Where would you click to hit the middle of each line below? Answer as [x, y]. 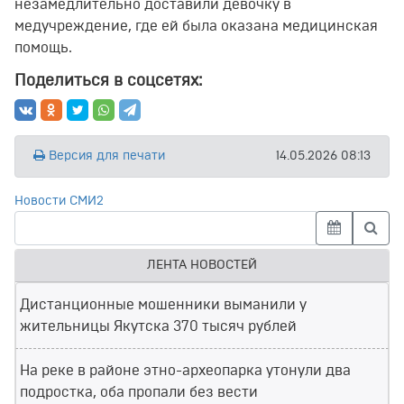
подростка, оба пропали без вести [139, 393]
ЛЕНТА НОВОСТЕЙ [202, 266]
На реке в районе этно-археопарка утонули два [185, 371]
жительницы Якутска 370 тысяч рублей [158, 327]
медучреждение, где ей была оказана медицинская [196, 27]
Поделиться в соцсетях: [108, 82]
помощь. [43, 48]
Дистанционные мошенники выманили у [163, 305]
